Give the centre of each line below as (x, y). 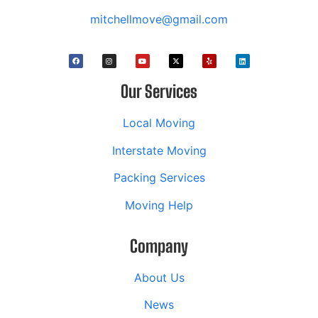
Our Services (159, 92)
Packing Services (159, 178)
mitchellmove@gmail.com (159, 20)
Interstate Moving (159, 150)
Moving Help (159, 205)
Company (159, 246)
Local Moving (159, 123)
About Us (159, 277)
